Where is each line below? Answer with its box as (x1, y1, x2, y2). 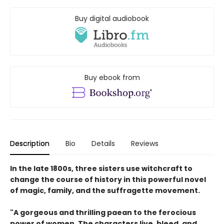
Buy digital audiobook (75, 13, 149, 23)
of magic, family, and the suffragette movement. (10, 185, 201, 196)
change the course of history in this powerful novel (10, 174, 206, 185)
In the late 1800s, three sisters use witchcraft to (10, 163, 192, 174)
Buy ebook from (84, 72, 140, 83)
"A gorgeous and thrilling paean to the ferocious (10, 207, 196, 218)
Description (10, 138, 49, 149)
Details (91, 138, 115, 149)
